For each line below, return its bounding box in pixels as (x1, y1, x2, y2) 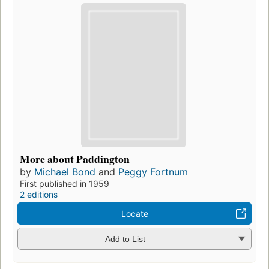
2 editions (20, 189, 58, 199)
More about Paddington (20, 150, 130, 166)
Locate (121, 208, 148, 219)
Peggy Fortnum (118, 165, 188, 178)
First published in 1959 (20, 178, 109, 189)
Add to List (104, 234, 145, 244)
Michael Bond (34, 165, 95, 178)
